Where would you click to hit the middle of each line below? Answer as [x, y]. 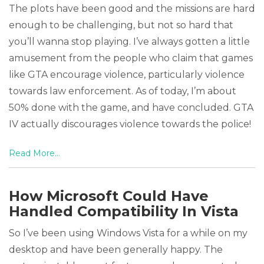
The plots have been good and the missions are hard [132, 9]
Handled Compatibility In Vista [124, 211]
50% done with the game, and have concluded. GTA [131, 108]
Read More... [34, 153]
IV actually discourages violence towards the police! [130, 124]
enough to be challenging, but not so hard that [121, 25]
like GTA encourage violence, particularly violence [127, 75]
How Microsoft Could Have [109, 196]
